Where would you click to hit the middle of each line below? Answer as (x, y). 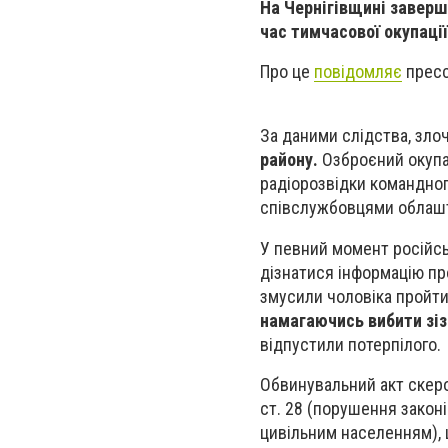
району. (289, 160)
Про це (287, 72)
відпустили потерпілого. (350, 344)
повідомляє (358, 72)
